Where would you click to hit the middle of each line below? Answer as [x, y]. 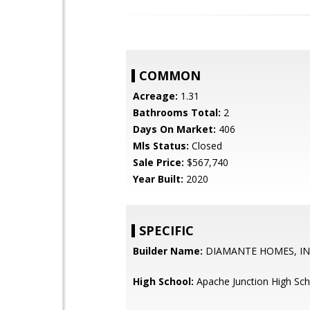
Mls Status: [161, 146]
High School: [163, 281]
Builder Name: [168, 251]
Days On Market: [174, 129]
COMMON [170, 75]
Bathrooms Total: [177, 112]
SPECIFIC [166, 230]
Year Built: [158, 179]
